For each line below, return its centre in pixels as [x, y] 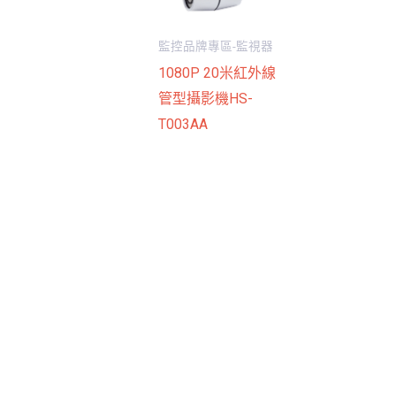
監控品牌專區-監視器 [215, 46]
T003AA [183, 125]
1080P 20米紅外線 [217, 73]
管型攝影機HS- [205, 99]
